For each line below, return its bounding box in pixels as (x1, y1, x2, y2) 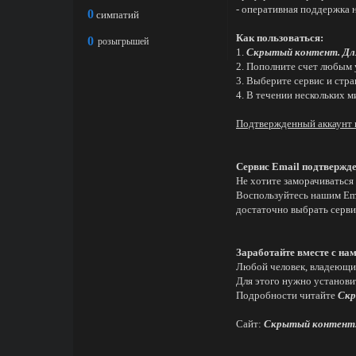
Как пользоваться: (236, 32, 323, 44)
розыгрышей (98, 36, 149, 47)
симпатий (96, 9, 139, 21)
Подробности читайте (236, 289, 338, 301)
